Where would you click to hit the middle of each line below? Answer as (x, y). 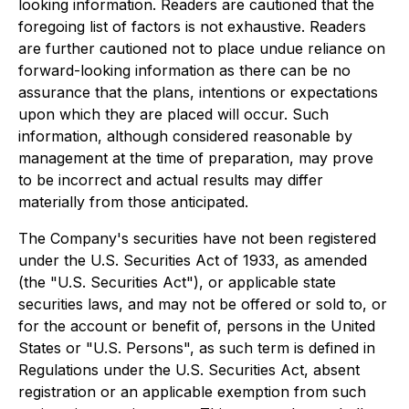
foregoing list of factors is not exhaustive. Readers (192, 26)
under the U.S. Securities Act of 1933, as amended (193, 260)
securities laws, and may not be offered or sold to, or (203, 304)
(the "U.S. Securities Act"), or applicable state (177, 282)
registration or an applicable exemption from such (192, 392)
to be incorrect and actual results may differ (171, 180)
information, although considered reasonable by (185, 136)
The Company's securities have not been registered (197, 238)
